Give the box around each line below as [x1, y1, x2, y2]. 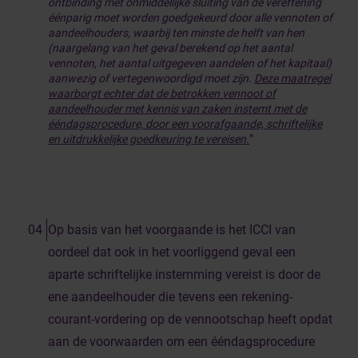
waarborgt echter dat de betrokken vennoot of [48, 87, 276, 100]
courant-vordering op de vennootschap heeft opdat [48, 312, 332, 327]
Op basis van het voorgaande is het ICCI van [48, 222, 296, 237]
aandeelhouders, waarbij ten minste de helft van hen [48, 26, 304, 39]
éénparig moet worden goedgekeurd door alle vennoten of [48, 11, 332, 24]
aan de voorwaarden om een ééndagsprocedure [48, 334, 315, 349]
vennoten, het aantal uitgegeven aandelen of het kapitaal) [48, 57, 332, 70]
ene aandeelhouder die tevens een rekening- [48, 289, 292, 304]
